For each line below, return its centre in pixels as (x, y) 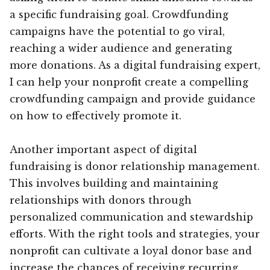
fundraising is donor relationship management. (135, 166)
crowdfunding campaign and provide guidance (133, 99)
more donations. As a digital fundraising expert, (135, 65)
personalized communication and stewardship (131, 217)
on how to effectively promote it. (96, 115)
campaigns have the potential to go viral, (117, 31)
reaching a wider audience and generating (121, 48)
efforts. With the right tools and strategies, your (135, 234)
